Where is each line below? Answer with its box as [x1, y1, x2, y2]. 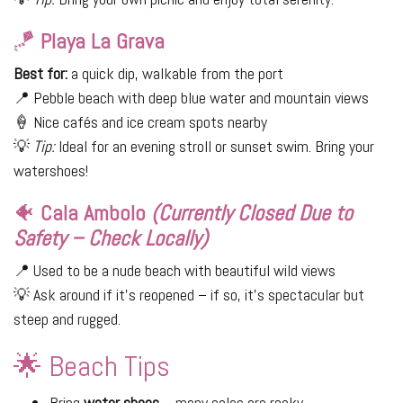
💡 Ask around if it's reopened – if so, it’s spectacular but [13, 284, 364, 306]
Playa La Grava [40, 27, 165, 56]
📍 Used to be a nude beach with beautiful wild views [13, 260, 336, 282]
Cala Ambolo [40, 199, 151, 228]
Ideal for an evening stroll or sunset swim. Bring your [55, 136, 374, 157]
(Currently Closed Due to [151, 199, 353, 228]
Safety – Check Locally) [13, 224, 208, 253]
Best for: [13, 63, 67, 85]
